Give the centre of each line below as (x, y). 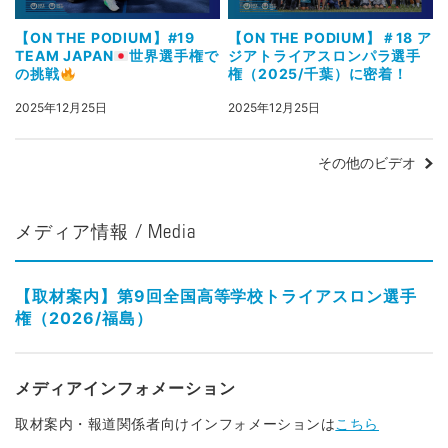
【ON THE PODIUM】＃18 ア (330, 38)
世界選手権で (174, 56)
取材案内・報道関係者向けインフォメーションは (175, 424)
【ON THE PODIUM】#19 (105, 38)
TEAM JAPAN (64, 56)
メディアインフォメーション (125, 388)
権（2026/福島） (84, 318)
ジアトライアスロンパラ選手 (325, 56)
